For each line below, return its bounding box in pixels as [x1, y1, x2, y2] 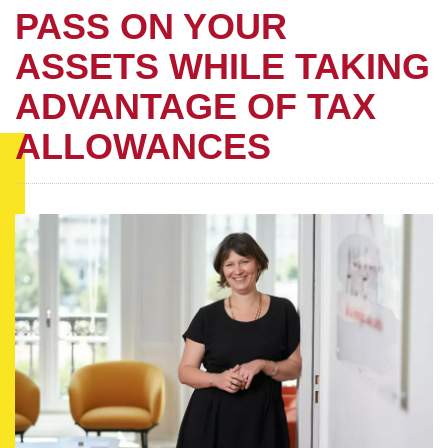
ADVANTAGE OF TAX [15, 85, 376, 127]
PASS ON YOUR [15, 5, 287, 47]
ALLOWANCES [15, 125, 271, 167]
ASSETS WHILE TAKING [15, 45, 430, 87]
